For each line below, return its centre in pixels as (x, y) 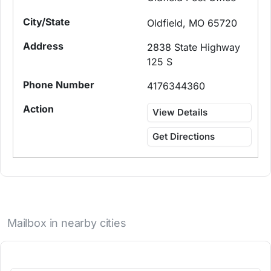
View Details (180, 113)
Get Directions (184, 137)
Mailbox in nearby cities (67, 223)
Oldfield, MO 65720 (192, 23)
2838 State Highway (194, 47)
